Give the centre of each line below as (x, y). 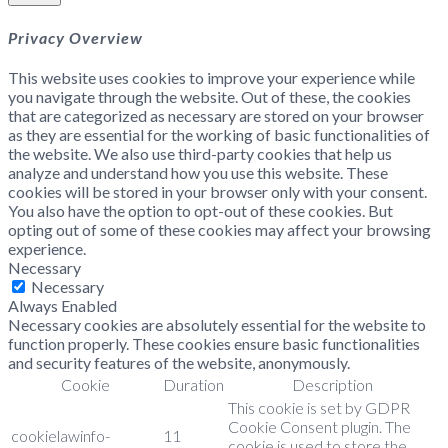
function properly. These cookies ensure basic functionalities (214, 343)
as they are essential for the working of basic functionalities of (219, 134)
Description (332, 384)
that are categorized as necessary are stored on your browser (216, 115)
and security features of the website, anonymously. (179, 362)
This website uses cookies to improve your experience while (211, 77)
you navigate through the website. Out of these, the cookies (209, 96)
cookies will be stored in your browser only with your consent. (217, 191)
